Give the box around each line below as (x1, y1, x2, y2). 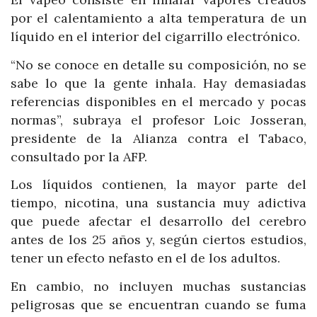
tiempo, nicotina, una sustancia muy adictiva (11, 195, 306, 212)
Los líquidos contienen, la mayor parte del (11, 176, 306, 193)
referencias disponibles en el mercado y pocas (11, 93, 306, 110)
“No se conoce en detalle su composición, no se (11, 56, 306, 73)
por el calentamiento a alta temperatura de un (11, 10, 306, 27)
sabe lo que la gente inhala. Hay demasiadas (11, 74, 306, 91)
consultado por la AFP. (11, 148, 147, 165)
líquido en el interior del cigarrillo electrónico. (11, 28, 300, 45)
